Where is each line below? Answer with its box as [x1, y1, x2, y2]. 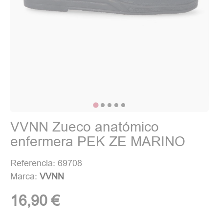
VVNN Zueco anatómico [10, 119, 159, 135]
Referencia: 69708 [10, 158, 83, 169]
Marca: [10, 171, 40, 182]
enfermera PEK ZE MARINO [10, 133, 186, 150]
